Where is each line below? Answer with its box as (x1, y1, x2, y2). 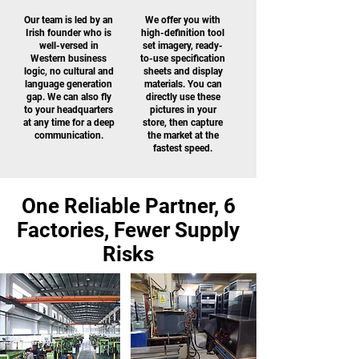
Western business (30, 53, 107, 64)
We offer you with (145, 14, 220, 26)
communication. (34, 130, 103, 141)
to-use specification (140, 53, 225, 64)
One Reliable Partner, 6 (21, 194, 236, 218)
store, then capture (143, 117, 223, 128)
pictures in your (149, 104, 216, 115)
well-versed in (38, 40, 99, 51)
